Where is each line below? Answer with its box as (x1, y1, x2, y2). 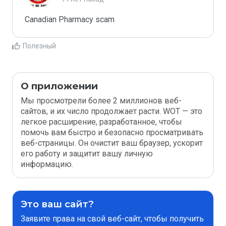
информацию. (21, 159, 73, 169)
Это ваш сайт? (21, 198, 94, 210)
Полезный (23, 42, 56, 50)
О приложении (21, 80, 98, 92)
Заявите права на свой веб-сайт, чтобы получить (21, 214, 204, 223)
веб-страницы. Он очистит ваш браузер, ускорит (21, 138, 203, 148)
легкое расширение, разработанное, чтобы (21, 117, 182, 127)
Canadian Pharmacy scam (25, 15, 117, 24)
